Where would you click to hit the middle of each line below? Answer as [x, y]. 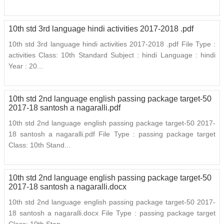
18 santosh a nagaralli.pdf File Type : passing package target [112, 134]
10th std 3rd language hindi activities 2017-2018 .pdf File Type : [112, 44]
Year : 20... [26, 66]
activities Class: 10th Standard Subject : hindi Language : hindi [112, 55]
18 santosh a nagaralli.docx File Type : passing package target [112, 213]
